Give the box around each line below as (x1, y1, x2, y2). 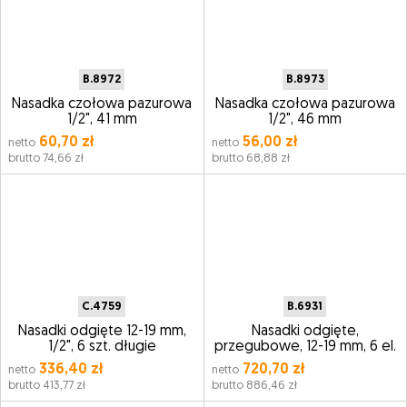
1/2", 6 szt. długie (47, 340, 156, 354)
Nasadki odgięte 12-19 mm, (17, 324, 186, 339)
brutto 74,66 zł (8, 153, 84, 164)
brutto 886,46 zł (211, 380, 297, 392)
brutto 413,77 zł (8, 380, 85, 392)
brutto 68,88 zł (211, 153, 290, 164)
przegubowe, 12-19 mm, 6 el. (213, 340, 396, 354)
